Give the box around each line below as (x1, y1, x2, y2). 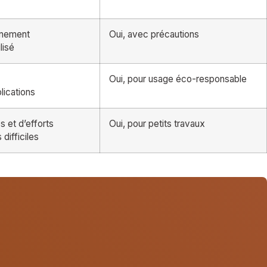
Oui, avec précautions (109, 28, 199, 40)
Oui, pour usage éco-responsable (109, 73, 247, 85)
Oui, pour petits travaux (109, 117, 205, 129)
